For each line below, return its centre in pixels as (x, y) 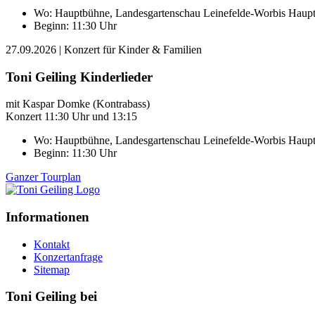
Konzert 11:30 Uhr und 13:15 (71, 117)
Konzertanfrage (68, 257)
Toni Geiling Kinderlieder (79, 77)
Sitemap (52, 269)
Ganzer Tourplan (43, 177)
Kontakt (52, 244)
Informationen (47, 217)
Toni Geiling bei (51, 297)
